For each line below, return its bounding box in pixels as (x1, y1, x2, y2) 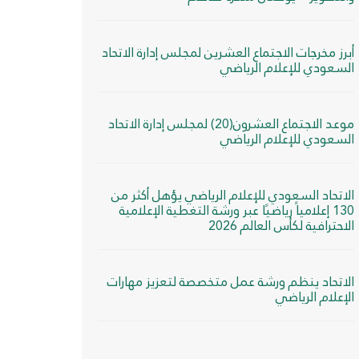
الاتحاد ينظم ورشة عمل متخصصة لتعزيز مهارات (107, 270, 354, 293)
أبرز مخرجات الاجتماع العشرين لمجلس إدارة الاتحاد (102, 41, 354, 64)
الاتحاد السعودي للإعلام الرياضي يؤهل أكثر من (111, 184, 354, 207)
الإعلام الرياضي (276, 285, 354, 309)
